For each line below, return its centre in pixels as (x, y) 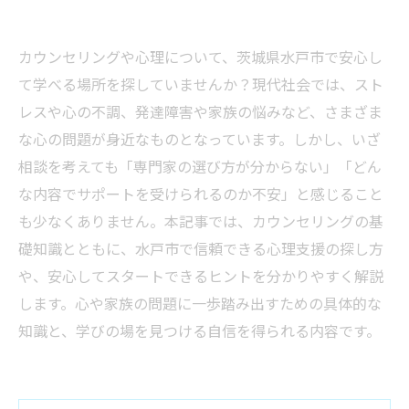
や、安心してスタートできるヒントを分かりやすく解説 (201, 276)
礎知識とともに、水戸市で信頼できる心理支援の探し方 (201, 248)
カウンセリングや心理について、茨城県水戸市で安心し (200, 57)
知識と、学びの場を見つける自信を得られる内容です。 (199, 330)
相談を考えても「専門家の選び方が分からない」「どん (200, 166)
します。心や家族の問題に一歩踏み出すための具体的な (200, 303)
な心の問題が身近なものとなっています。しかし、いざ (199, 139)
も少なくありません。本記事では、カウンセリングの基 (201, 221)
